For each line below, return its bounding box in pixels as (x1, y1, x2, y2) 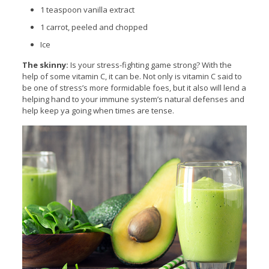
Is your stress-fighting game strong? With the (70, 59, 232, 70)
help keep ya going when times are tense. (22, 104, 174, 116)
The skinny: (22, 59, 70, 70)
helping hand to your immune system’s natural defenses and (22, 93, 244, 104)
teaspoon (46, 4, 82, 15)
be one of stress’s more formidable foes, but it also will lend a (22, 82, 246, 93)
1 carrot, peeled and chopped (40, 21, 148, 32)
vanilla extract (81, 4, 134, 15)
